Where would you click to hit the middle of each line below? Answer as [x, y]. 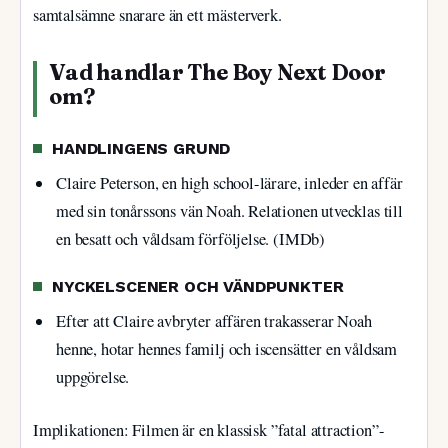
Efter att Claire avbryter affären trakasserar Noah [214, 320]
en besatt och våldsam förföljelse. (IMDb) [191, 238]
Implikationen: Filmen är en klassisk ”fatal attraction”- [209, 430]
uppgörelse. [93, 376]
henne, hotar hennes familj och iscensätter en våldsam [227, 348]
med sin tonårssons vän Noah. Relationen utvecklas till [229, 210]
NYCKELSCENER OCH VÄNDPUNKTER [198, 287]
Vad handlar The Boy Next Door [217, 73]
